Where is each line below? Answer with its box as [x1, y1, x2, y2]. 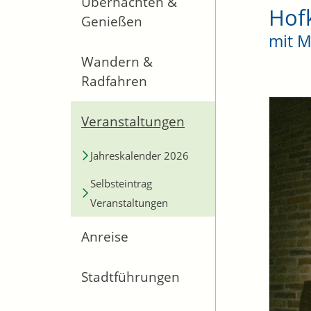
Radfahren [81, 72, 147, 90]
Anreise [81, 228, 128, 246]
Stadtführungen [81, 268, 180, 286]
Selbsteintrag [90, 176, 152, 190]
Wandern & [81, 53, 153, 71]
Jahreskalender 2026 [90, 149, 189, 162]
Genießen [81, 12, 142, 31]
